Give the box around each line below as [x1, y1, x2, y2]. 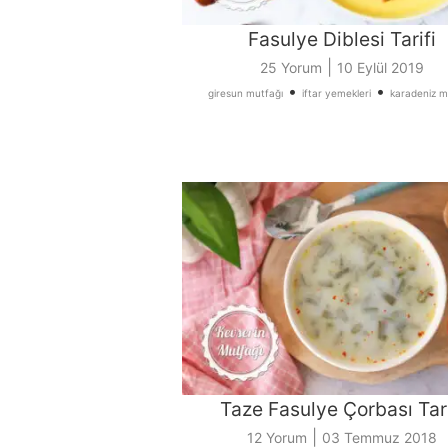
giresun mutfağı [208, 87, 283, 100]
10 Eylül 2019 [337, 59, 424, 77]
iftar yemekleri [302, 87, 371, 100]
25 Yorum [260, 59, 322, 77]
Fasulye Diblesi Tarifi [248, 27, 436, 52]
